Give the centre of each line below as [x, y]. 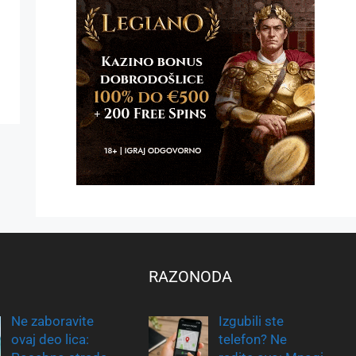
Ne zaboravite [53, 321]
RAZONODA [191, 276]
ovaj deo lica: [50, 339]
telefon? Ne [252, 339]
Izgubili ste [251, 321]
